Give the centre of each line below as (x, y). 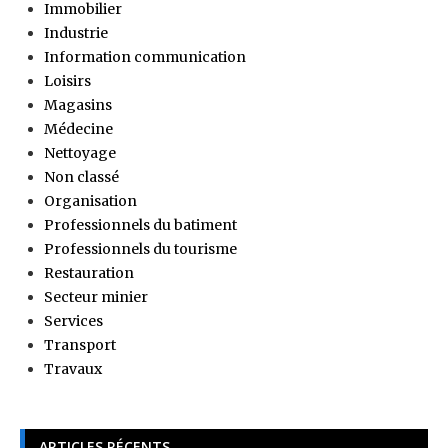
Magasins (78, 105)
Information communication (145, 57)
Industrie (76, 33)
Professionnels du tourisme (140, 249)
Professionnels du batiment (140, 225)
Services (73, 321)
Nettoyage (80, 153)
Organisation (90, 201)
